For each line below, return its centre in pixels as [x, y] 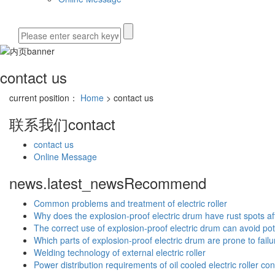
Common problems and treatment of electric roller [130, 203]
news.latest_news [67, 183]
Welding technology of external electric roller [120, 253]
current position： [45, 98]
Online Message [65, 157]
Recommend [165, 183]
